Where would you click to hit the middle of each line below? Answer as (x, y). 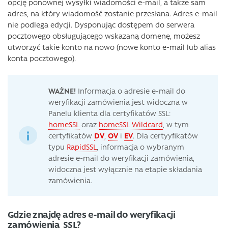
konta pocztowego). (42, 58)
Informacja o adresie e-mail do (131, 90)
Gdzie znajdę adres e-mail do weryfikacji (91, 214)
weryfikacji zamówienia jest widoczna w (118, 102)
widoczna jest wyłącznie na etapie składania (125, 169)
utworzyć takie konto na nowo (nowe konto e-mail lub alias (112, 47)
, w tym (176, 124)
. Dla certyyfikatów (165, 135)
